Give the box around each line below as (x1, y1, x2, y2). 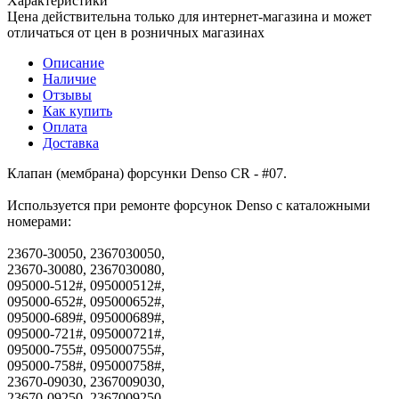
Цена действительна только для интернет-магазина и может (7, 8, 371, 24)
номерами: (7, 213, 71, 229)
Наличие (43, 70, 96, 86)
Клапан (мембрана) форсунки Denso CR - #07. (7, 165, 287, 181)
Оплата (43, 118, 87, 134)
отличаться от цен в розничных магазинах (7, 24, 265, 40)
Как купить (43, 102, 112, 118)
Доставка (43, 134, 99, 151)
